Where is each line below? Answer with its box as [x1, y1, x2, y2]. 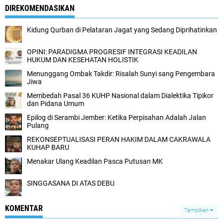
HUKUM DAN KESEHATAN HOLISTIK [27, 56, 138, 64]
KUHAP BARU [27, 143, 69, 151]
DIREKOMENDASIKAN [5, 3, 75, 13]
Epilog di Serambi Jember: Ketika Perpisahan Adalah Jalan [27, 113, 206, 121]
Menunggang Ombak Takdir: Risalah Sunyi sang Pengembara [27, 70, 215, 78]
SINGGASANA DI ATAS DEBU [27, 179, 114, 187]
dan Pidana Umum [27, 100, 84, 108]
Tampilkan [184, 207, 210, 214]
